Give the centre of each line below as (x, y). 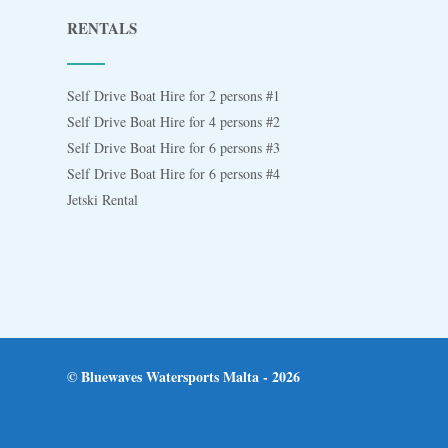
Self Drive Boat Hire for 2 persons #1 (174, 95)
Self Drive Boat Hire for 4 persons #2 (174, 121)
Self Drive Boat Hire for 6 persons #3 (174, 147)
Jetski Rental (103, 199)
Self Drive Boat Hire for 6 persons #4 (174, 173)
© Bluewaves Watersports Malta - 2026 (184, 376)
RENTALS (102, 27)
